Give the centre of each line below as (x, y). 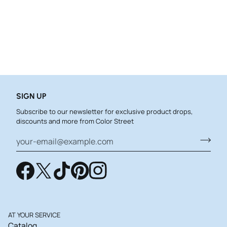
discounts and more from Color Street (75, 121)
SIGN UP (31, 96)
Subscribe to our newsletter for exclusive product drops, (104, 111)
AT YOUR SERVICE (34, 215)
